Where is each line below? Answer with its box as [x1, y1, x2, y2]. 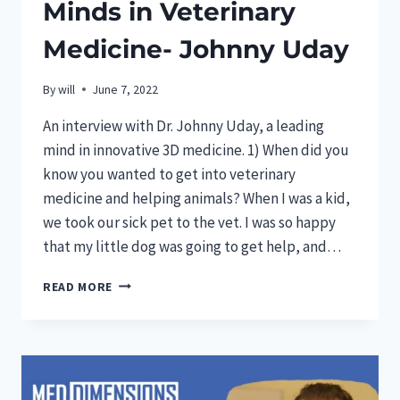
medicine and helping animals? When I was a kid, [43, 187, 350, 208]
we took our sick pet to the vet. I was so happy [43, 212, 336, 232]
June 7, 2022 [93, 81, 159, 97]
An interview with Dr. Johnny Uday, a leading [43, 115, 324, 136]
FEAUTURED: [112, 274, 187, 290]
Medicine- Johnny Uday [43, 34, 349, 65]
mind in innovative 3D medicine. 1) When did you [43, 139, 349, 160]
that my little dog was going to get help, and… [43, 236, 341, 256]
